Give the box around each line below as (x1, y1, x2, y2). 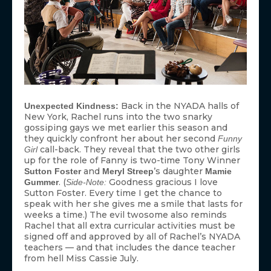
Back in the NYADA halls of (119, 100, 239, 111)
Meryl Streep (102, 166, 154, 176)
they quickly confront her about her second (24, 132, 218, 144)
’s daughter (154, 165, 205, 177)
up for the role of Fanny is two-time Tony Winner (24, 154, 240, 166)
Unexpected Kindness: (24, 100, 119, 111)
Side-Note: (66, 177, 106, 187)
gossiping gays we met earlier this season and (24, 122, 227, 133)
